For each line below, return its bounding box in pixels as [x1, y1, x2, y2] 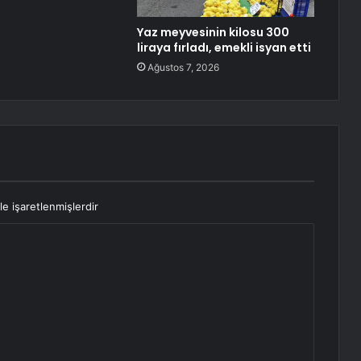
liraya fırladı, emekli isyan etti [136, 39, 311, 56]
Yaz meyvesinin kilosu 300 [136, 24, 289, 41]
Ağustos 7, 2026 [147, 61, 219, 74]
